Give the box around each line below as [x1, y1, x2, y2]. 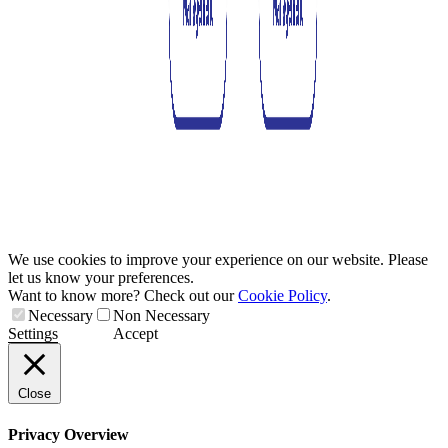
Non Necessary [113, 307, 210, 325]
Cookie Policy [238, 287, 327, 305]
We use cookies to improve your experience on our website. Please [8, 251, 428, 269]
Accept [113, 325, 158, 343]
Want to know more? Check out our [8, 287, 238, 305]
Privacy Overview [8, 425, 129, 443]
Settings [8, 325, 58, 343]
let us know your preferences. [8, 269, 194, 287]
